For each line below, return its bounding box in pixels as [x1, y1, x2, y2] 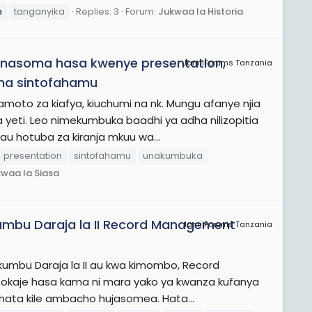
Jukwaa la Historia [158, 4, 243, 18]
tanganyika [14, 4, 65, 18]
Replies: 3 [76, 4, 119, 18]
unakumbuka [143, 148, 203, 162]
